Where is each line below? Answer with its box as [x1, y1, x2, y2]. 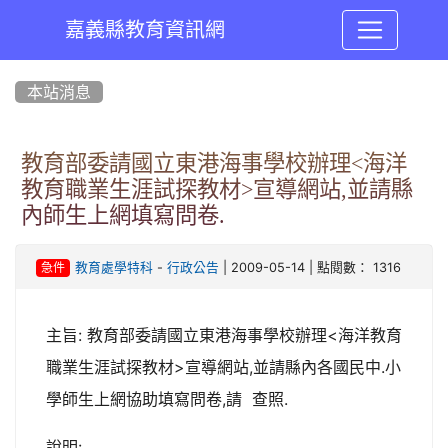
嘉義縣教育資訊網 [64, 20, 225, 40]
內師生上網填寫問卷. [21, 204, 225, 226]
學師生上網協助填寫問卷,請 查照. [46, 389, 288, 409]
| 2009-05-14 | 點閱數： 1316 [218, 260, 401, 275]
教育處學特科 [74, 261, 153, 274]
